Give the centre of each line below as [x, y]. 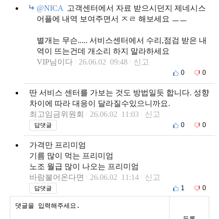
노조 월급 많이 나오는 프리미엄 [84, 166]
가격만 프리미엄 [58, 145]
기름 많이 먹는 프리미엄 [71, 155]
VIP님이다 [55, 62]
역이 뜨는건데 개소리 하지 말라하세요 [103, 51]
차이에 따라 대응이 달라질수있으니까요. [100, 103]
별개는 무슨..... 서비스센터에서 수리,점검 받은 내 [122, 40]
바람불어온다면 [57, 177]
